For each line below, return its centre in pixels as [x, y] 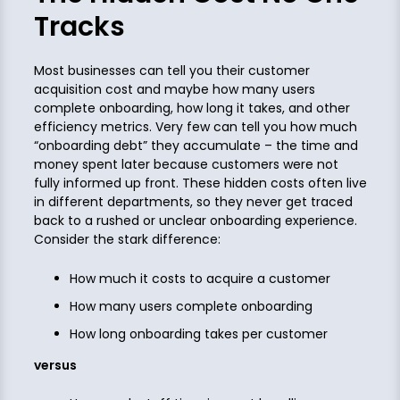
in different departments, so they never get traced [193, 202]
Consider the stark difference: [127, 240]
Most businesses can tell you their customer [171, 71]
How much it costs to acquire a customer [200, 278]
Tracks [79, 27]
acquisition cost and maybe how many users [174, 90]
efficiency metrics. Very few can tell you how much [195, 127]
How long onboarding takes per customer [198, 333]
